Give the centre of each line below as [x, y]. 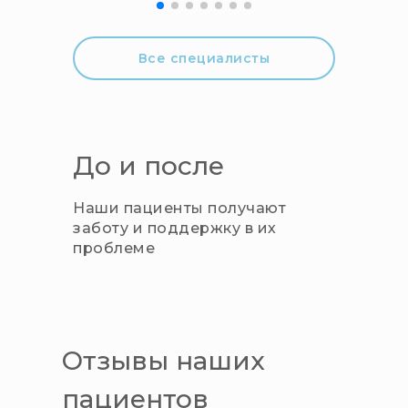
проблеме [114, 249]
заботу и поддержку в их [175, 229]
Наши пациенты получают [179, 209]
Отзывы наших [163, 361]
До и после [148, 166]
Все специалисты [204, 58]
